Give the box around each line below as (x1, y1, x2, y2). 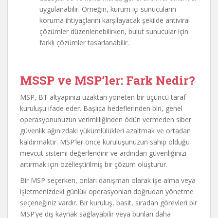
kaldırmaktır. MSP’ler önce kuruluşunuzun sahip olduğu (20, 137, 190, 146)
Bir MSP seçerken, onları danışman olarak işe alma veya (20, 176, 196, 185)
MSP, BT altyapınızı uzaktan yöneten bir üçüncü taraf (20, 92, 186, 102)
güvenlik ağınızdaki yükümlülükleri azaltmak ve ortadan (20, 126, 191, 135)
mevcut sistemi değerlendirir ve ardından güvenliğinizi (20, 148, 186, 158)
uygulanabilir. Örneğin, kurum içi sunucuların (39, 4, 176, 14)
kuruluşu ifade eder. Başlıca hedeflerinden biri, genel (20, 104, 182, 113)
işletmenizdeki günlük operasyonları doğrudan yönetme (20, 187, 194, 196)
